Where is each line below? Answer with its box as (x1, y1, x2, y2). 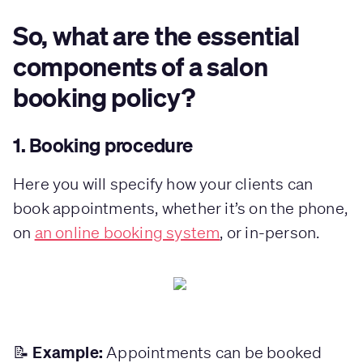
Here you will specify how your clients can (13, 173, 314, 193)
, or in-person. (220, 222, 320, 241)
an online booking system (34, 222, 220, 241)
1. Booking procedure (13, 132, 193, 157)
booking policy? (13, 80, 195, 113)
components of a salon (13, 49, 268, 82)
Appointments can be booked (103, 342, 322, 361)
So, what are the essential (13, 19, 300, 51)
